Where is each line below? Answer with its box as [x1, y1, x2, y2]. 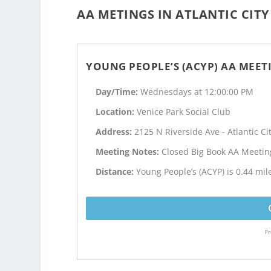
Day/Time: [96, 86, 141, 98]
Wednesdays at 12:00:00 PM [140, 86, 254, 98]
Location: [96, 106, 137, 118]
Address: [96, 126, 135, 138]
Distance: [96, 165, 137, 177]
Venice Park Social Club [137, 106, 231, 118]
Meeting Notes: [96, 145, 162, 157]
